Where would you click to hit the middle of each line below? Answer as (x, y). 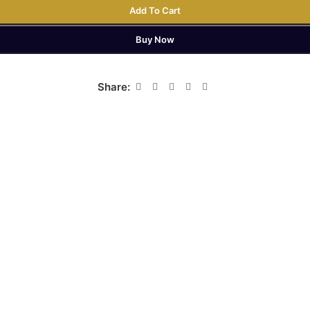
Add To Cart (155, 11)
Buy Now (155, 40)
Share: (113, 86)
